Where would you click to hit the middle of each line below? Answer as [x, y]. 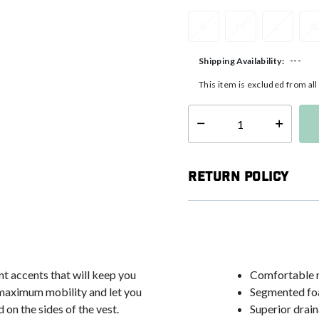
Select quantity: [219, 130]
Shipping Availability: [241, 61]
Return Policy [239, 177]
